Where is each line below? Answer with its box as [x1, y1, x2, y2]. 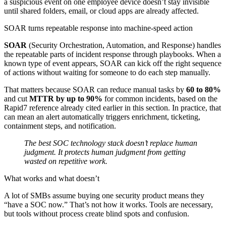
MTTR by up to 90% [29, 94, 102, 103]
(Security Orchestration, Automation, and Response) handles [27, 40, 221, 49]
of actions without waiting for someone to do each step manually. [4, 68, 210, 77]
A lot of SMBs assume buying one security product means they [4, 191, 204, 200]
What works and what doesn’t [4, 174, 99, 183]
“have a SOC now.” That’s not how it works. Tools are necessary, [4, 200, 213, 209]
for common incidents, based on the [102, 94, 217, 103]
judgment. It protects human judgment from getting [24, 147, 186, 156]
